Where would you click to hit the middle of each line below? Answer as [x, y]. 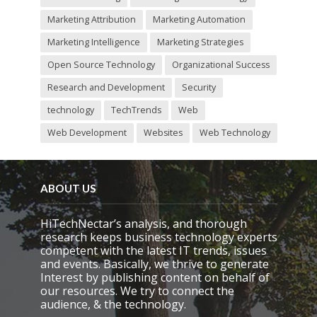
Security [198, 87]
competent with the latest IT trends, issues [153, 250]
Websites [163, 132]
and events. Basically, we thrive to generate [154, 264]
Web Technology [235, 132]
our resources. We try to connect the [137, 290]
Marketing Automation [199, 19]
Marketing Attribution [91, 19]
